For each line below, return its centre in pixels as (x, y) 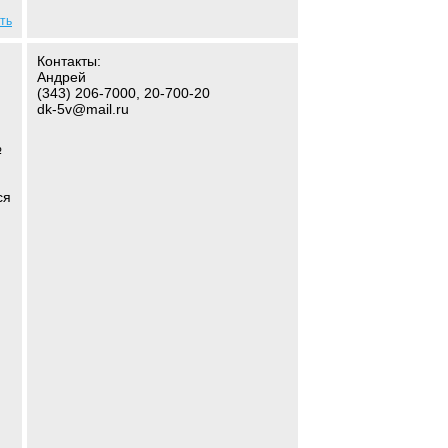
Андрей (61, 77)
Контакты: (69, 61)
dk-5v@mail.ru (83, 109)
